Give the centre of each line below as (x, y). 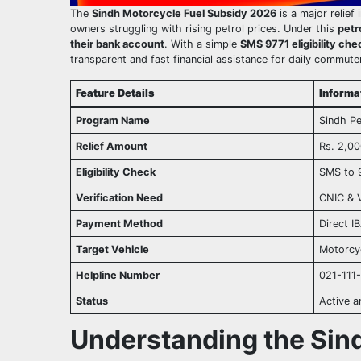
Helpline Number (118, 276)
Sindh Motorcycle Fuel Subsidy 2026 (184, 14)
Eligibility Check (116, 172)
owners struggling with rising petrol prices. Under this (204, 29)
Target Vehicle (113, 250)
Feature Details (116, 93)
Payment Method (120, 224)
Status (92, 301)
